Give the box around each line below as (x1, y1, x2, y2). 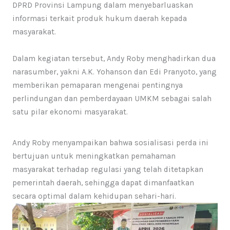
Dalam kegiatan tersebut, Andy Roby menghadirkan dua (12, 53, 216, 63)
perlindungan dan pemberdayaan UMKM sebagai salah (12, 93, 212, 103)
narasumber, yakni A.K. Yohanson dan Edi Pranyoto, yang (12, 67, 217, 76)
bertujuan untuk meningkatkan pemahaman (12, 151, 176, 161)
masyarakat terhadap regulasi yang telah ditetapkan (12, 164, 203, 174)
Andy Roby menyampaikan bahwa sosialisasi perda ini (12, 138, 208, 147)
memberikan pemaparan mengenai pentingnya (12, 80, 183, 90)
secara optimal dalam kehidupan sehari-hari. (12, 191, 176, 201)
